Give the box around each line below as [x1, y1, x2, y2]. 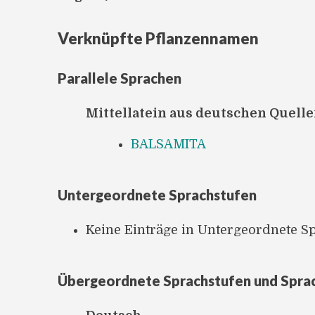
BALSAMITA [131, 136, 206, 151]
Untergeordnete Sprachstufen [58, 186, 257, 203]
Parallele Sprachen [58, 69, 181, 86]
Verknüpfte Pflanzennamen [58, 28, 259, 48]
